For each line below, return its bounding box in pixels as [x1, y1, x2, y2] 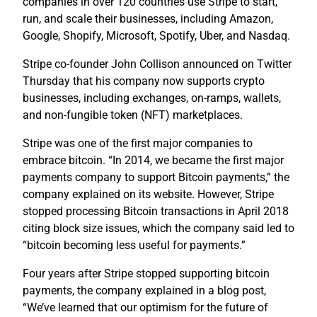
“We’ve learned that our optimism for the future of [23, 300, 268, 314]
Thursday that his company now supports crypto [23, 74, 265, 88]
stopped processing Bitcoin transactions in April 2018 [23, 204, 289, 218]
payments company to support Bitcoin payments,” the [23, 170, 289, 184]
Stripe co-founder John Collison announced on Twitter [23, 57, 292, 71]
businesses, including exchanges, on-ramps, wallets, [23, 91, 281, 105]
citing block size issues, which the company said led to [23, 221, 294, 235]
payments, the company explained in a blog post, [23, 283, 266, 297]
